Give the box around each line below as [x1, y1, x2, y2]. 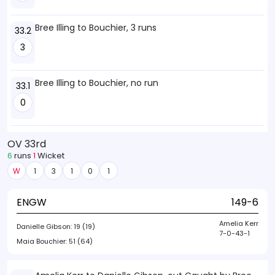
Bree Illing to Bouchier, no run [35, 77, 158, 89]
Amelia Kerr [219, 219, 258, 228]
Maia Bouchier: [17, 236, 69, 246]
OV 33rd [7, 137, 46, 151]
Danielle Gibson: [17, 222, 74, 231]
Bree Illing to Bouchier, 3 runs [35, 21, 157, 34]
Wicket [36, 150, 64, 161]
